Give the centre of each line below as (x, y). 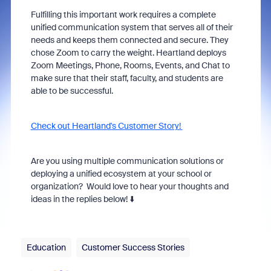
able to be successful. (73, 91)
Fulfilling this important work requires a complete (123, 15)
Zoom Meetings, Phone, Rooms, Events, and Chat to (130, 65)
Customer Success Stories (133, 247)
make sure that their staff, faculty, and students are (127, 78)
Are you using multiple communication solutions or (127, 161)
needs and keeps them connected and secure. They (129, 40)
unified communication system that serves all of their (132, 27)
